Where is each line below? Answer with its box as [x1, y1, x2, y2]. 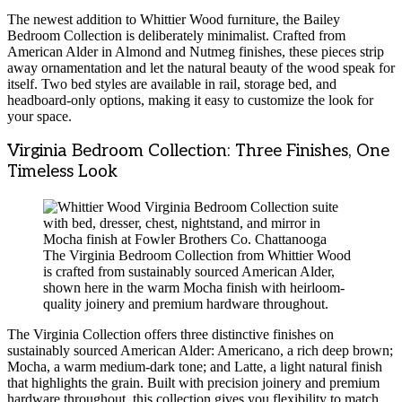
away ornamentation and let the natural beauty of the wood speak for [7, 59, 395, 75]
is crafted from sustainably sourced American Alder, [43, 264, 335, 280]
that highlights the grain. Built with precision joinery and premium [7, 375, 380, 391]
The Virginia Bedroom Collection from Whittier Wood [43, 248, 351, 264]
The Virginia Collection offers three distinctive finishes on [7, 327, 334, 343]
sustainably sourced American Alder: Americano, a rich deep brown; [7, 343, 393, 359]
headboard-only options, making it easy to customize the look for [7, 92, 373, 108]
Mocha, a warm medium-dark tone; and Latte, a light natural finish [7, 359, 382, 375]
